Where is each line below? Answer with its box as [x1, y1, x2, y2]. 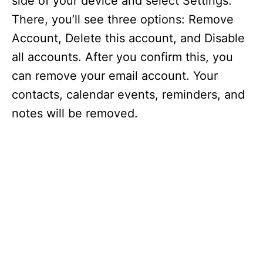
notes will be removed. [12, 106, 138, 120]
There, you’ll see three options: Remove [12, 12, 234, 26]
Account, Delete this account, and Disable [12, 31, 245, 45]
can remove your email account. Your [12, 69, 218, 83]
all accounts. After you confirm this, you [12, 50, 233, 64]
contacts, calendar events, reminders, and [12, 87, 245, 102]
